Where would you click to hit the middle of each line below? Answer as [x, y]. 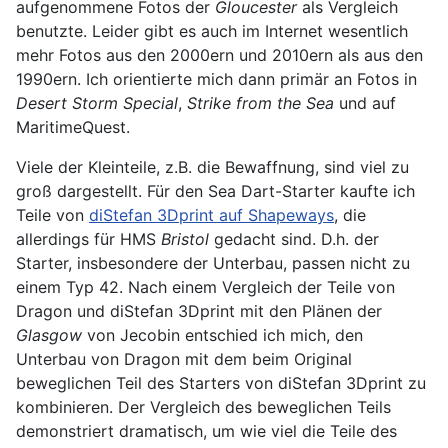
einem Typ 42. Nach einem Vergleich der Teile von [205, 286]
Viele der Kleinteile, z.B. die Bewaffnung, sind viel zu [212, 166]
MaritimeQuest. [73, 126]
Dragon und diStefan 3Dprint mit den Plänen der [199, 310]
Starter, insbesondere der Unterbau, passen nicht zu [213, 262]
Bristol [185, 238]
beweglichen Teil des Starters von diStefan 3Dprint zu [221, 382]
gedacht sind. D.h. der [294, 238]
